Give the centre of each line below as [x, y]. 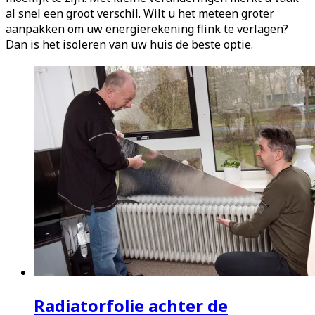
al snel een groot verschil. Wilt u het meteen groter [140, 14]
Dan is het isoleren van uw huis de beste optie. [129, 45]
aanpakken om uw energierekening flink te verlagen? [147, 29]
